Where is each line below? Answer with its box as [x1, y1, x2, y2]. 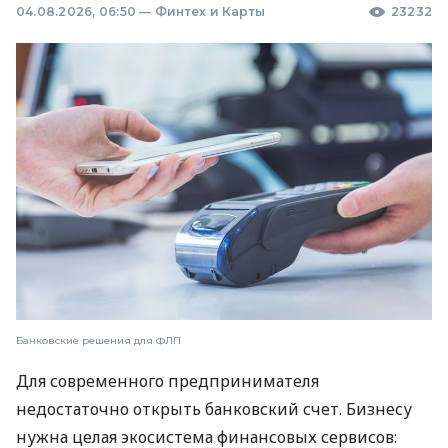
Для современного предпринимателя [16, 370, 319, 393]
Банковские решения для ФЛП [16, 334, 181, 348]
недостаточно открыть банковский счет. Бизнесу [16, 398, 412, 421]
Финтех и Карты [154, 4, 266, 19]
